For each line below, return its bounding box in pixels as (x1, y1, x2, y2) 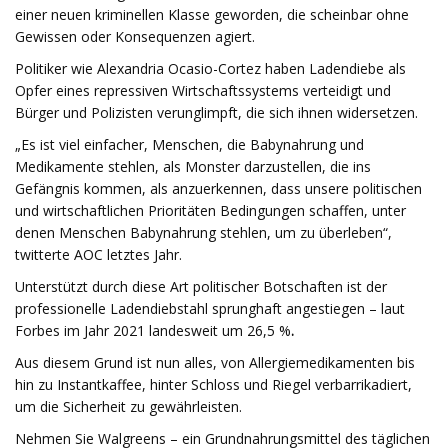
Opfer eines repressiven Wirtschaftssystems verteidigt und (15, 81, 391, 100)
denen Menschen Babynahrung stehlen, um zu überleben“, (15, 223, 392, 242)
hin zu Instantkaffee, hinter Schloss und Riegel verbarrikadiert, (15, 375, 412, 394)
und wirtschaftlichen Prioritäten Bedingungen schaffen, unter (15, 201, 406, 220)
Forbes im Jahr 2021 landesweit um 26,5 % (15, 321, 291, 340)
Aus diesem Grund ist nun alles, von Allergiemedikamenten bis (15, 353, 415, 372)
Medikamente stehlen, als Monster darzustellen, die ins (15, 157, 371, 176)
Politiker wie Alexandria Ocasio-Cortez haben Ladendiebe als (15, 59, 406, 78)
